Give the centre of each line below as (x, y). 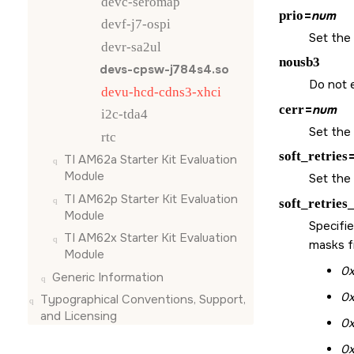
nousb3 (299, 62)
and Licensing (79, 316)
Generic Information (108, 277)
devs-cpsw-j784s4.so (164, 70)
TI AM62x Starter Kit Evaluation (151, 238)
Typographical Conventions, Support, (143, 299)
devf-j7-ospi (136, 24)
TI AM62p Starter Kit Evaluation (151, 199)
